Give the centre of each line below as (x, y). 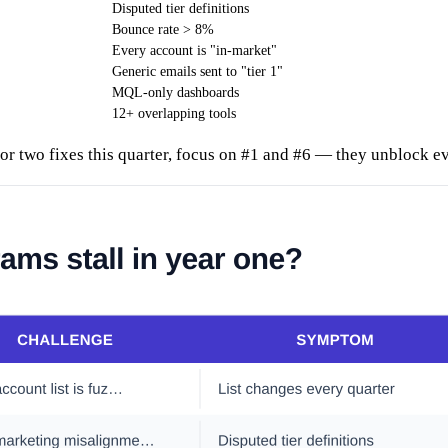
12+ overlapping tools (174, 114)
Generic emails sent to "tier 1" (197, 72)
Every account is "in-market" (194, 51)
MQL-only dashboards (175, 93)
